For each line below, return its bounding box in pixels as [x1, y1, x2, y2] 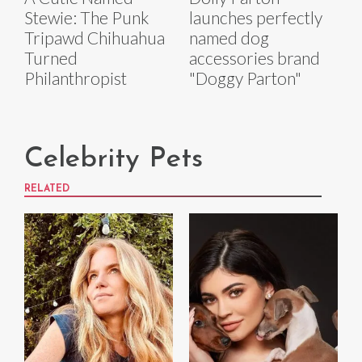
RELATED [24, 184, 69, 195]
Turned [24, 48, 78, 69]
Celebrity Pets [24, 145, 203, 175]
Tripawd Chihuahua [24, 27, 165, 48]
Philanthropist [24, 68, 127, 89]
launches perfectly [189, 7, 322, 28]
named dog [189, 27, 269, 48]
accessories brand [189, 48, 320, 69]
